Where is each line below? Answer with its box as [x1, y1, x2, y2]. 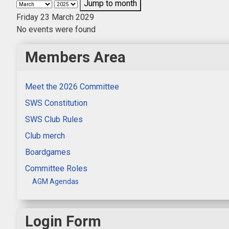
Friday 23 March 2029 [16, 12, 94, 22]
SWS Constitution [25, 98, 87, 108]
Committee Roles [25, 163, 87, 173]
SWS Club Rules [25, 114, 83, 124]
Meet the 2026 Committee [25, 81, 119, 91]
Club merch [25, 130, 65, 141]
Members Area [25, 48, 126, 66]
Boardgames [25, 147, 71, 157]
